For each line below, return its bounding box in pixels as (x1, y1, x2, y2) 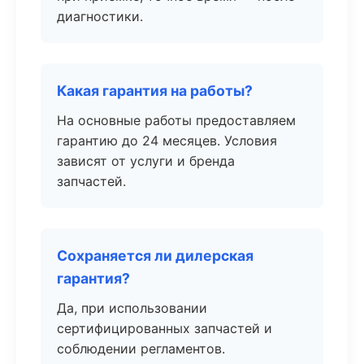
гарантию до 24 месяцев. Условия (57, 132, 277, 149)
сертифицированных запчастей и (57, 320, 272, 336)
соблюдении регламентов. (57, 340, 225, 357)
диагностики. (57, 8, 143, 24)
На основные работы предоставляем (57, 112, 296, 128)
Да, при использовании (57, 300, 207, 316)
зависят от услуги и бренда (57, 153, 235, 169)
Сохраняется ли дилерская (57, 247, 253, 264)
